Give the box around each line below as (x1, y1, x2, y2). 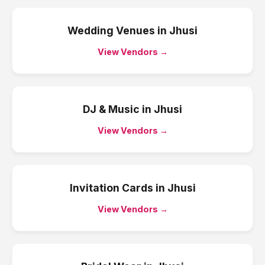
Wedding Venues (67, 24, 155, 37)
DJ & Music (83, 103, 140, 115)
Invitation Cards (69, 182, 153, 194)
